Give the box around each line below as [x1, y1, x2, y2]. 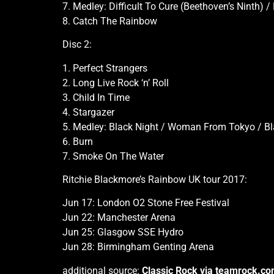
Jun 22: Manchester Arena [62, 212, 176, 224]
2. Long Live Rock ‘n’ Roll [62, 76, 169, 89]
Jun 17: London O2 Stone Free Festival [62, 197, 229, 209]
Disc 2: [62, 39, 92, 51]
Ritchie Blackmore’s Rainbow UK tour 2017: [62, 174, 247, 186]
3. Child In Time [62, 91, 130, 103]
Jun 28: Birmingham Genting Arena [62, 241, 214, 253]
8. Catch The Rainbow [62, 15, 157, 27]
